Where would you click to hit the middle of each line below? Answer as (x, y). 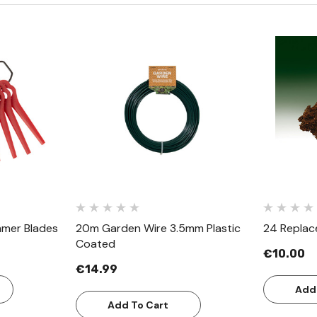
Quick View (162, 98)
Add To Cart (138, 305)
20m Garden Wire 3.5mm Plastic (158, 228)
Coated (95, 244)
